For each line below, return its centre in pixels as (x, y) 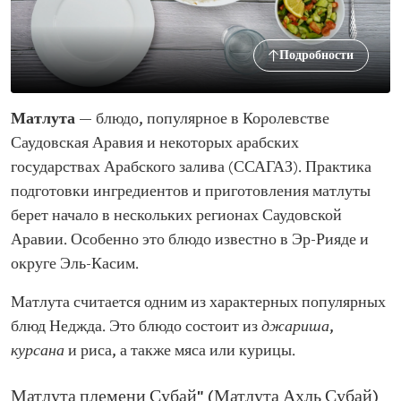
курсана (38, 351)
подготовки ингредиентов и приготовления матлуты (191, 192)
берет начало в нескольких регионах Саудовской (176, 216)
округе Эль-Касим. (75, 264)
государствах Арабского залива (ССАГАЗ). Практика (191, 168)
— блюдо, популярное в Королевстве (204, 119)
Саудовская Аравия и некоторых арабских (155, 144)
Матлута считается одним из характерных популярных (198, 303)
